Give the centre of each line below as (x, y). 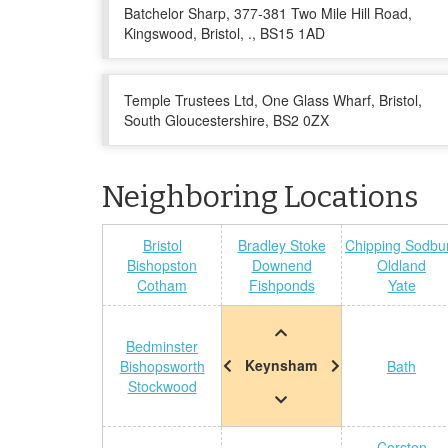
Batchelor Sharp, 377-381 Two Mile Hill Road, (268, 13)
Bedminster (162, 346)
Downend (281, 265)
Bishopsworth (162, 366)
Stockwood (162, 386)
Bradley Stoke (281, 245)
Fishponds (281, 285)
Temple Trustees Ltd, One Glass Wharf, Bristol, (273, 100)
